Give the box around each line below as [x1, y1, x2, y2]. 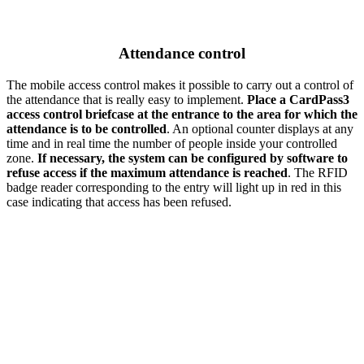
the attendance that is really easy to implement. [6, 92, 247, 106]
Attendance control [119, 44, 245, 62]
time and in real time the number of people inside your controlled [6, 136, 337, 150]
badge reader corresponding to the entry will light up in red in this [6, 180, 341, 194]
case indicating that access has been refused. [6, 194, 232, 209]
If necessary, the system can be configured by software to [37, 150, 348, 165]
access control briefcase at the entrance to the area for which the [6, 106, 357, 121]
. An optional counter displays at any [167, 121, 353, 136]
